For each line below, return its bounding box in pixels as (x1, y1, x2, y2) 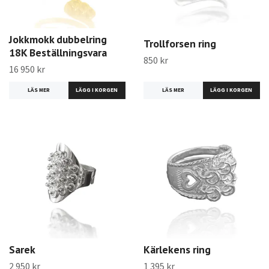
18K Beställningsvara (9, 45, 107, 59)
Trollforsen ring (144, 37, 216, 51)
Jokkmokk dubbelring (9, 32, 107, 46)
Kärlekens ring (144, 243, 211, 257)
